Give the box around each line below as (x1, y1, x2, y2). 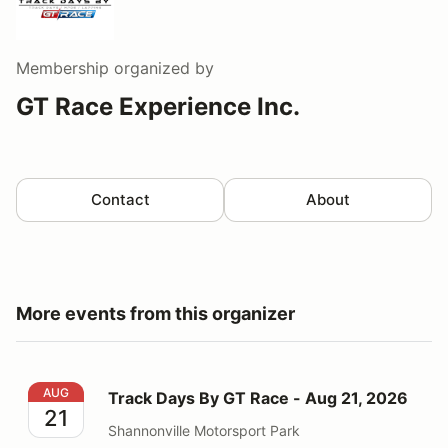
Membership (16, 57, 109, 78)
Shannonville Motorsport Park (108, 421, 300, 439)
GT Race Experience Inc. (16, 91, 300, 121)
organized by (109, 57, 214, 78)
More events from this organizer (16, 302, 295, 324)
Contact (90, 189, 150, 209)
